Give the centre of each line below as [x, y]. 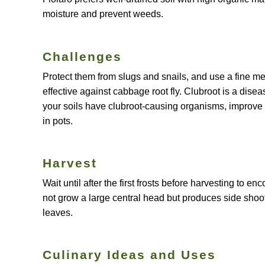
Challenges [82, 56]
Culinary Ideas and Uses [129, 255]
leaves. [58, 213]
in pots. [58, 121]
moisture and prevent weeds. [103, 14]
